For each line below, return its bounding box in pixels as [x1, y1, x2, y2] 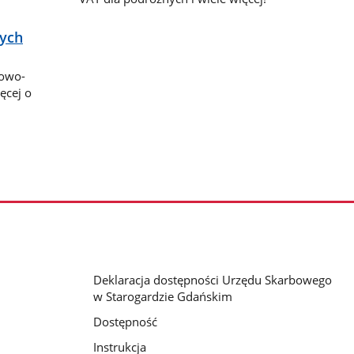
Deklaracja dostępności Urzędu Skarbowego [92, 272, 332, 288]
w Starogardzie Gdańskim [92, 288, 232, 305]
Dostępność [92, 314, 157, 330]
